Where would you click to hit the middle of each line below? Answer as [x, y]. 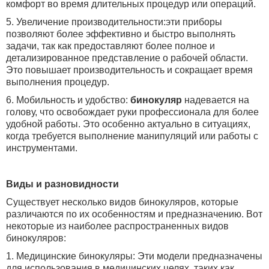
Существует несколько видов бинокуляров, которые [122, 202]
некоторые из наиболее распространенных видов [117, 226]
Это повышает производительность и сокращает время [129, 70]
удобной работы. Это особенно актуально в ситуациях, [128, 124]
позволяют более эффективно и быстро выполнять [121, 34]
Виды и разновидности [62, 184]
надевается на [217, 100]
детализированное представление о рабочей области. [127, 58]
